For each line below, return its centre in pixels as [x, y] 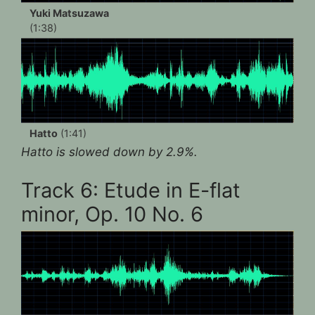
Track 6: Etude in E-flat [131, 191]
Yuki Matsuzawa [69, 13]
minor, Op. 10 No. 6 [112, 214]
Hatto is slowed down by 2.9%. [109, 152]
